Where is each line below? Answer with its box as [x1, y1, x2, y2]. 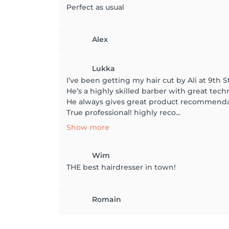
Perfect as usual [66, 3, 124, 12]
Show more [66, 123, 109, 132]
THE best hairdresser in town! [66, 163, 176, 172]
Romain [92, 195, 121, 204]
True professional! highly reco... [66, 108, 180, 117]
